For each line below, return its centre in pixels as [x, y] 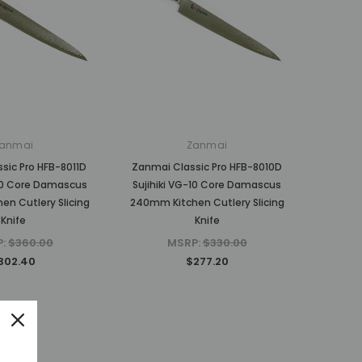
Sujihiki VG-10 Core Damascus [207, 185]
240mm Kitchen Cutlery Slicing [207, 203]
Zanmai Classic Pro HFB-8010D [207, 167]
